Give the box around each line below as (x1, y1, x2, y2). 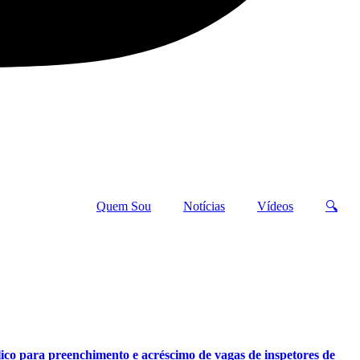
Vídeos (257, 199, 293, 213)
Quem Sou (96, 199, 151, 213)
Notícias (183, 199, 225, 213)
